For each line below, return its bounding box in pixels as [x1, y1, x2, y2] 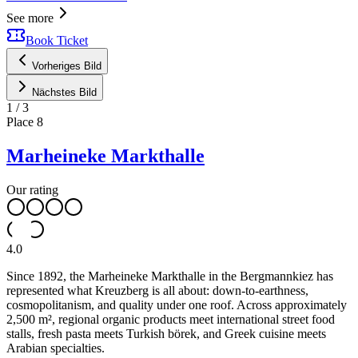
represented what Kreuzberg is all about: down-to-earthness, [6, 284, 308, 298]
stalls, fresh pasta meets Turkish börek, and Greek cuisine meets [6, 327, 326, 341]
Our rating [6, 183, 58, 197]
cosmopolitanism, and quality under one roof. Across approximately [6, 298, 347, 312]
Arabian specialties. [6, 341, 105, 356]
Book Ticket [26, 34, 88, 48]
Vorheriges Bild [32, 60, 101, 73]
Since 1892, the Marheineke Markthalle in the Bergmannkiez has [6, 269, 333, 284]
